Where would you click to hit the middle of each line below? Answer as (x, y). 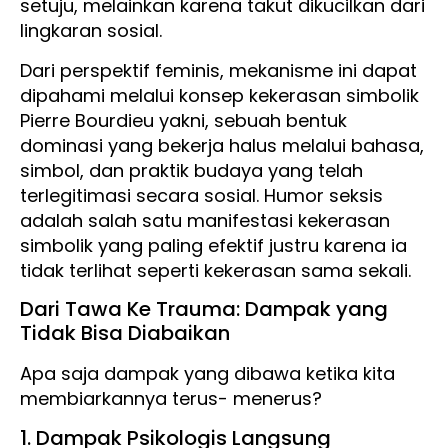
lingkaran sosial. (91, 31)
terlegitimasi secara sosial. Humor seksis (201, 195)
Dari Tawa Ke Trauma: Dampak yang (204, 309)
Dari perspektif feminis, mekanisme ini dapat (218, 70)
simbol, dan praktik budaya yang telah (191, 170)
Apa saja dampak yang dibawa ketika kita (207, 374)
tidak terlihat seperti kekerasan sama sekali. (215, 270)
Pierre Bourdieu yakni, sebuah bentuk (183, 120)
